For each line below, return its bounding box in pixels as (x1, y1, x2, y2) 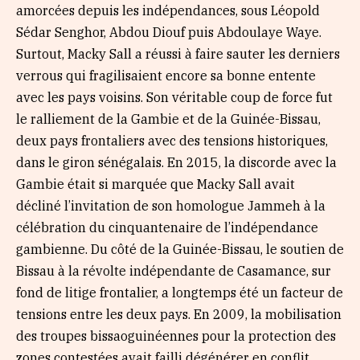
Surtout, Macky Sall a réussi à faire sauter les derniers (16, 45, 340, 62)
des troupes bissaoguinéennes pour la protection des (16, 327, 336, 344)
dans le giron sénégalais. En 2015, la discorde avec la (16, 153, 337, 170)
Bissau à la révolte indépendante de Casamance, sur (16, 262, 331, 279)
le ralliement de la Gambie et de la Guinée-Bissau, (16, 110, 321, 127)
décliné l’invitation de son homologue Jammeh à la (16, 197, 325, 214)
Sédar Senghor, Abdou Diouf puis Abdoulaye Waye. (16, 23, 321, 40)
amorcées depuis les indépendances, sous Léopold (16, 2, 320, 18)
